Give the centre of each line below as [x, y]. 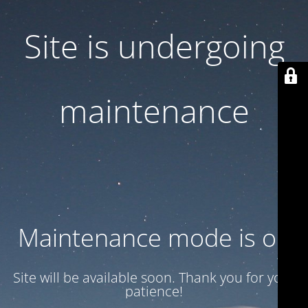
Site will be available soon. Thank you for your [154, 277]
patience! [154, 291]
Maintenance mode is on [154, 238]
